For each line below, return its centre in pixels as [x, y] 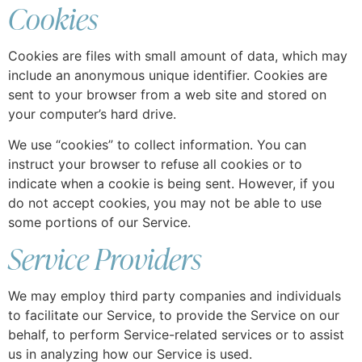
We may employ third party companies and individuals [175, 295]
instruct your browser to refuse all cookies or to [155, 164]
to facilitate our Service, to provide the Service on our [174, 315]
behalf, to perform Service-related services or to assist [176, 334]
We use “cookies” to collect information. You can [157, 145]
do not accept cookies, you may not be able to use [165, 203]
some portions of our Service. [99, 223]
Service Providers [105, 258]
